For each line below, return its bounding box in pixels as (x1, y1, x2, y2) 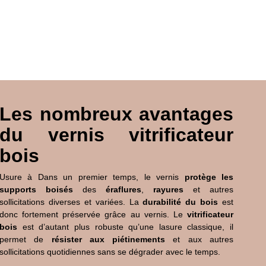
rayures (153, 185, 183, 194)
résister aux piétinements (51, 235, 166, 244)
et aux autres (165, 235, 234, 244)
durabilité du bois (142, 197, 218, 207)
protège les (184, 172, 234, 182)
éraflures (106, 185, 141, 194)
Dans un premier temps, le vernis (32, 172, 185, 182)
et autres (183, 185, 233, 194)
